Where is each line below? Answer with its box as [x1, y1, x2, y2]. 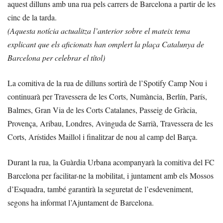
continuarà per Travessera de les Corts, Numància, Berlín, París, [7, 91, 207, 102]
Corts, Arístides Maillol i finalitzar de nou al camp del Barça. [7, 131, 198, 142]
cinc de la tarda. [7, 11, 57, 22]
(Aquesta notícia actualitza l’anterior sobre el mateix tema [7, 25, 190, 36]
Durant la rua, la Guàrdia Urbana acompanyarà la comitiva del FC [7, 156, 215, 167]
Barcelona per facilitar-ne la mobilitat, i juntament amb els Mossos [7, 170, 214, 181]
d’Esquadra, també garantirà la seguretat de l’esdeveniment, [7, 183, 193, 194]
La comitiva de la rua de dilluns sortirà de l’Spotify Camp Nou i [7, 77, 207, 88]
